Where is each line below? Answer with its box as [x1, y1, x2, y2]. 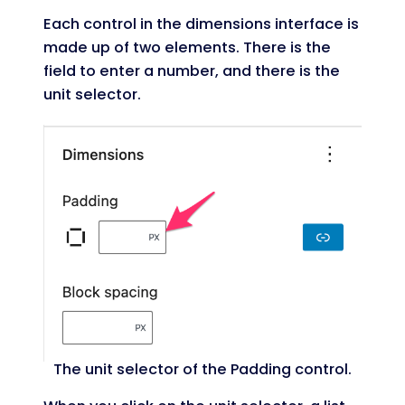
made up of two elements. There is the [43, 36, 331, 58]
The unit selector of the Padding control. [53, 358, 352, 380]
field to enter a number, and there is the [43, 60, 340, 81]
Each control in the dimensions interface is [43, 13, 359, 34]
